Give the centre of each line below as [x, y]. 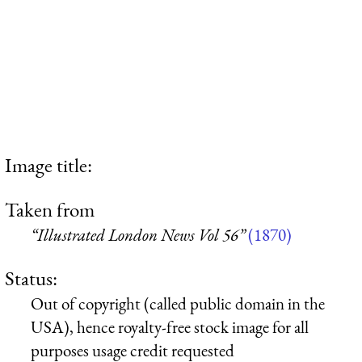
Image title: [48, 164]
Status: [31, 278]
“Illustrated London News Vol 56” [138, 235]
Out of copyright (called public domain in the [178, 303]
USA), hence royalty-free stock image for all [170, 326]
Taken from [50, 210]
